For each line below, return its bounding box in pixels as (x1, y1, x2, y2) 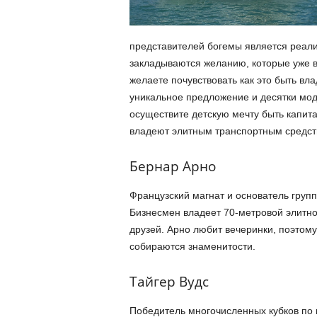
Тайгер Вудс (129, 272, 209, 291)
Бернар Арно (129, 157, 216, 175)
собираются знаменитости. (129, 241, 255, 252)
